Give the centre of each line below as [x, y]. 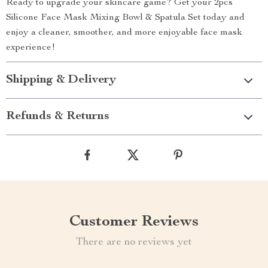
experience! [31, 48]
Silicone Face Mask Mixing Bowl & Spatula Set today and [125, 18]
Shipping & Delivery [61, 80]
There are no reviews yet [134, 242]
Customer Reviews [134, 222]
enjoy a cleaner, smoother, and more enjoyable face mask [124, 33]
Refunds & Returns [58, 117]
